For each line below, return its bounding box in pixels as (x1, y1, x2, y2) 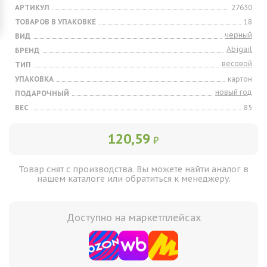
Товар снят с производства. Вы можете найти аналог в (18, 164, 249, 175)
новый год (215, 88, 252, 97)
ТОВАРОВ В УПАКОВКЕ (15, 17, 96, 26)
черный (225, 30, 252, 39)
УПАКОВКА (15, 74, 54, 83)
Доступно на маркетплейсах (66, 212, 201, 223)
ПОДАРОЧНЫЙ (15, 89, 69, 98)
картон (228, 74, 252, 83)
